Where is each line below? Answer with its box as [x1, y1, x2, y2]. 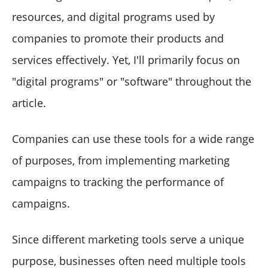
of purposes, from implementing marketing [12, 153, 230, 167]
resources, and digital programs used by [12, 9, 215, 24]
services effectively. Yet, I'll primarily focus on [12, 52, 240, 67]
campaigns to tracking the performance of [12, 174, 224, 189]
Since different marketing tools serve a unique [12, 232, 244, 246]
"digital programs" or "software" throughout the [12, 74, 251, 89]
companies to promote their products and [12, 31, 224, 45]
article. [12, 95, 46, 110]
